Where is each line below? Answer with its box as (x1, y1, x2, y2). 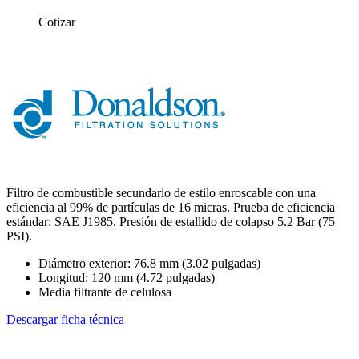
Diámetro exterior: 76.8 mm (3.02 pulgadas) (38, 256, 260, 270)
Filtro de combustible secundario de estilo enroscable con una (6, 185, 316, 200)
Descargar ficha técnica (6, 312, 124, 326)
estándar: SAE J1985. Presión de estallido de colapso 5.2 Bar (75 (6, 214, 335, 228)
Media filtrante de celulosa (38, 284, 171, 299)
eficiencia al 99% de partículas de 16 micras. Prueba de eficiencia (6, 200, 335, 214)
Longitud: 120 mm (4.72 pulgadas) (38, 270, 215, 284)
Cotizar (38, 14, 75, 29)
